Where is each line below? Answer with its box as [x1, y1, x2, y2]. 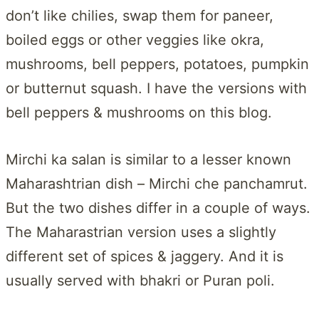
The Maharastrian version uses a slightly [6, 223, 276, 241]
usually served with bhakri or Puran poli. [6, 271, 275, 289]
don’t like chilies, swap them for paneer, [6, 6, 273, 24]
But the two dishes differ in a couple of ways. [6, 199, 310, 216]
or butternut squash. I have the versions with [6, 79, 307, 97]
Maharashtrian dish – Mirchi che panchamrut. [6, 174, 308, 192]
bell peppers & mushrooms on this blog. [6, 103, 272, 121]
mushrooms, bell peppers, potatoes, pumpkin [6, 55, 309, 73]
